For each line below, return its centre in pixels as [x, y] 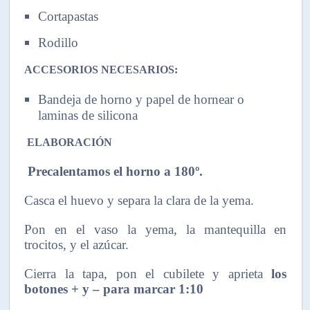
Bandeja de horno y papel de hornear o [142, 99]
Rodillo [58, 42]
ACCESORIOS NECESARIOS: [101, 69]
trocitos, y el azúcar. [77, 244]
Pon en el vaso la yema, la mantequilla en [156, 229]
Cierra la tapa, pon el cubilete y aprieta [148, 273]
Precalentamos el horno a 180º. [116, 171]
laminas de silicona [88, 115]
